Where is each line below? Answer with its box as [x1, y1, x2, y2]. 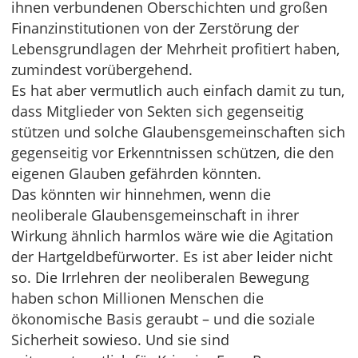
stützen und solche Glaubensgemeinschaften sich [11, 122, 345, 141]
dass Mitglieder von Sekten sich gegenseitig [11, 101, 304, 121]
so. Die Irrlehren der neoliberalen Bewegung [11, 268, 309, 287]
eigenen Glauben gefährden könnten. [11, 164, 261, 183]
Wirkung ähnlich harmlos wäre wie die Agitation [11, 226, 333, 245]
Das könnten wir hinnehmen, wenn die [11, 185, 271, 204]
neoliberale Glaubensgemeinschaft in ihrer [11, 205, 299, 225]
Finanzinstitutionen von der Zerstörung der [11, 18, 299, 38]
